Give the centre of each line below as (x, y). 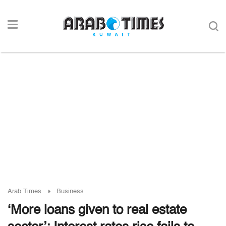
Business (70, 191)
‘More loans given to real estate (97, 210)
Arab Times (24, 191)
